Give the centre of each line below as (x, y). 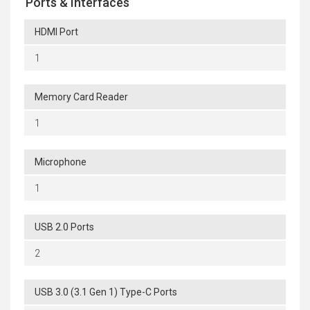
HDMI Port (56, 32)
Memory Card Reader (81, 97)
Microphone (61, 162)
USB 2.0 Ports (64, 227)
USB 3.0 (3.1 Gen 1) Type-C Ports (106, 292)
